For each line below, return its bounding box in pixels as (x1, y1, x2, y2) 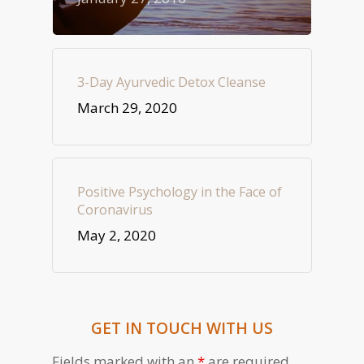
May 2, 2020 (77, 226, 156, 245)
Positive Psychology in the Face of (77, 183, 282, 201)
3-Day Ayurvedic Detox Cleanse (77, 73, 266, 92)
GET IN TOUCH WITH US (91, 317, 273, 340)
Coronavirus (77, 201, 153, 219)
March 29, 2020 (77, 98, 177, 118)
